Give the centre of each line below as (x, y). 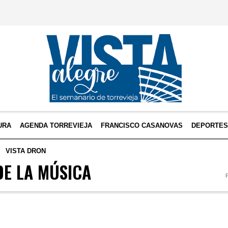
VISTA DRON (26, 151)
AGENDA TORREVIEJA (56, 125)
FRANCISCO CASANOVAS (142, 125)
